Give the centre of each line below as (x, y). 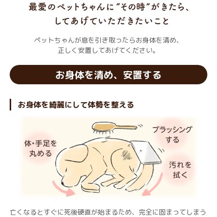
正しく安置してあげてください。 (108, 50)
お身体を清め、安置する (108, 75)
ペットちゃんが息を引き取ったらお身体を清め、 (108, 40)
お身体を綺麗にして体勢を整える (76, 105)
